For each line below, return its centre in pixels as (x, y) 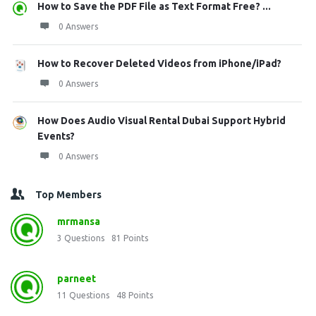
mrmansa (79, 221)
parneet (77, 279)
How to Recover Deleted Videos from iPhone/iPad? (159, 63)
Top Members (68, 195)
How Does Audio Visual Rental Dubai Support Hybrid (162, 121)
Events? (56, 136)
